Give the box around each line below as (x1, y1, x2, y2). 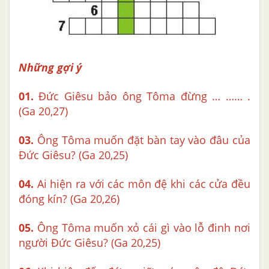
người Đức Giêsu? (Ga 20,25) (19, 235, 160, 250)
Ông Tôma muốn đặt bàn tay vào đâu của (34, 133, 250, 148)
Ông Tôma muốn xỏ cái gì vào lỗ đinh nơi (34, 220, 250, 235)
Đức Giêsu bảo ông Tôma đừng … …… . (34, 89, 250, 104)
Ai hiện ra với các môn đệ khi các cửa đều (34, 177, 250, 192)
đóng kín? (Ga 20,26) (19, 192, 119, 207)
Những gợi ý (19, 60, 82, 75)
